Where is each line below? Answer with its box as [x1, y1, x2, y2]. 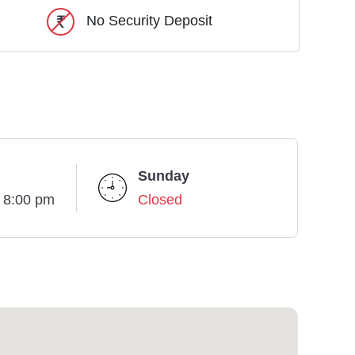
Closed [138, 191, 182, 209]
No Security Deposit [86, 12, 212, 30]
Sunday [138, 167, 189, 185]
